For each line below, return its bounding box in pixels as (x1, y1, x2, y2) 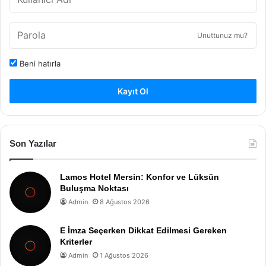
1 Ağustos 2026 (100, 251, 148, 259)
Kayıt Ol (118, 86, 148, 96)
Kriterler (60, 237, 92, 246)
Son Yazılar (9, 138, 56, 148)
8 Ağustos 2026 (100, 198, 150, 206)
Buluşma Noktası (60, 183, 129, 193)
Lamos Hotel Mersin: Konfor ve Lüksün (60, 172, 219, 182)
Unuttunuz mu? (197, 31, 248, 40)
